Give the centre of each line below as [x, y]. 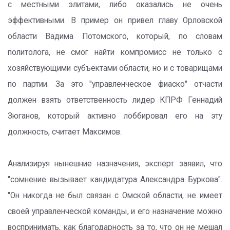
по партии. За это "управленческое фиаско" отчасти [115, 84]
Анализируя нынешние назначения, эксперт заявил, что [115, 164]
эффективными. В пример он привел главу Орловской [115, 21]
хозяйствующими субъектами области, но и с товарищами [115, 68]
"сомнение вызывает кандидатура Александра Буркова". [115, 180]
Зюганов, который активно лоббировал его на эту [115, 116]
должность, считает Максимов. [65, 132]
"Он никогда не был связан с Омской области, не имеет [115, 196]
